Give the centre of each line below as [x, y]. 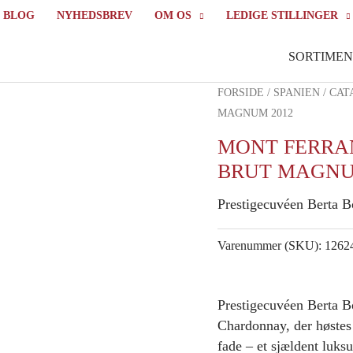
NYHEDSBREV [94, 15]
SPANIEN [297, 93]
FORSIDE [241, 93]
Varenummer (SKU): [271, 246]
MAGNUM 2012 [255, 113]
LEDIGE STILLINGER [282, 15]
